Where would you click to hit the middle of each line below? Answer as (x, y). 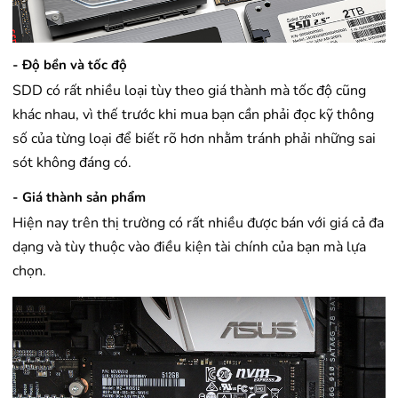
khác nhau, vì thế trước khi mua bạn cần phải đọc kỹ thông (193, 115)
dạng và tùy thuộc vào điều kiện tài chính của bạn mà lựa (189, 247)
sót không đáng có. (72, 163)
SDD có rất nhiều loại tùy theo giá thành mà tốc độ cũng (189, 91)
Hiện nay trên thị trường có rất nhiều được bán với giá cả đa (198, 223)
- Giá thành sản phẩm (79, 198)
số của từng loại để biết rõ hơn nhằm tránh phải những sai (194, 139)
